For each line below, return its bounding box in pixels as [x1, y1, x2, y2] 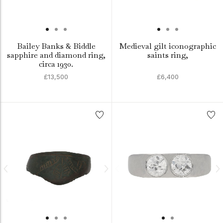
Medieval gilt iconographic [119, 41, 216, 51]
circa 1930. [39, 59, 73, 69]
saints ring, [147, 50, 188, 60]
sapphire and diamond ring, [6, 50, 106, 60]
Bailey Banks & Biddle [16, 41, 96, 51]
